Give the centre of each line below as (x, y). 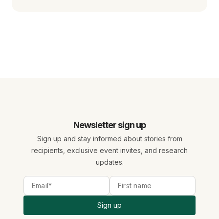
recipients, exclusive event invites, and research (109, 151)
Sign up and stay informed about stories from (109, 139)
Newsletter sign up (109, 125)
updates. (109, 162)
